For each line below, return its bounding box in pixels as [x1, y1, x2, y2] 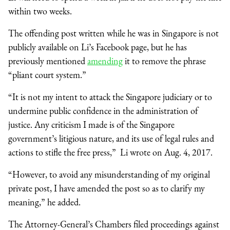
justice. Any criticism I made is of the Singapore [8, 118, 175, 130]
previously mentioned [8, 54, 87, 67]
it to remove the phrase [123, 54, 206, 67]
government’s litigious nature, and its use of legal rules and [8, 132, 214, 144]
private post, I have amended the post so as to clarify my [8, 182, 205, 194]
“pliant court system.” [8, 68, 86, 81]
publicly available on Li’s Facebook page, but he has [8, 41, 187, 53]
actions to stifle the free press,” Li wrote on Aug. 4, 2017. [8, 146, 215, 158]
